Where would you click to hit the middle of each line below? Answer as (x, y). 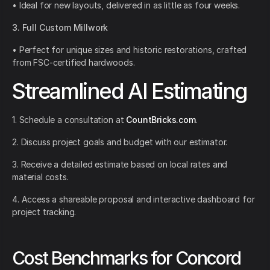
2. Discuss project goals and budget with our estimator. (120, 142)
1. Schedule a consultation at (69, 120)
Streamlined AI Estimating (130, 91)
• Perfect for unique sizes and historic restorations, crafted (130, 50)
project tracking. (44, 212)
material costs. (40, 177)
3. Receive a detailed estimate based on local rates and (120, 165)
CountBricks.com (161, 120)
